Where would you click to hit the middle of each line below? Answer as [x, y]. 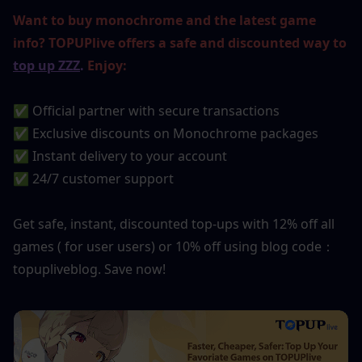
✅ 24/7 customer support [93, 179]
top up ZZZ [46, 66]
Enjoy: [105, 66]
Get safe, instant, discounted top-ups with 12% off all [174, 224]
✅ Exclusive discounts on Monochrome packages [166, 134]
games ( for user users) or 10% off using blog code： [174, 247]
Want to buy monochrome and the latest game [164, 21]
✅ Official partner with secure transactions [146, 111]
